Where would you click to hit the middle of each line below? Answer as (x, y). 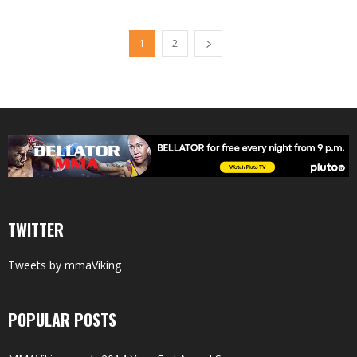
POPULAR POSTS (62, 320)
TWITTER (36, 230)
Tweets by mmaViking (65, 265)
